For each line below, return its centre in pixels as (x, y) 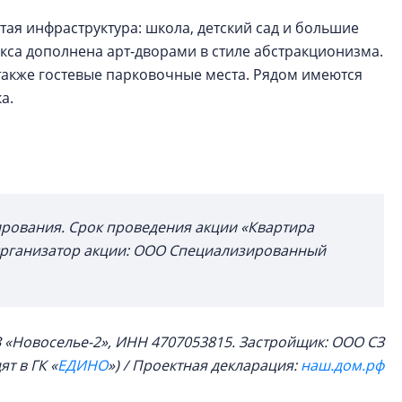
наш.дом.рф (342, 365)
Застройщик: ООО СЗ (311, 342)
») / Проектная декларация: (204, 365)
